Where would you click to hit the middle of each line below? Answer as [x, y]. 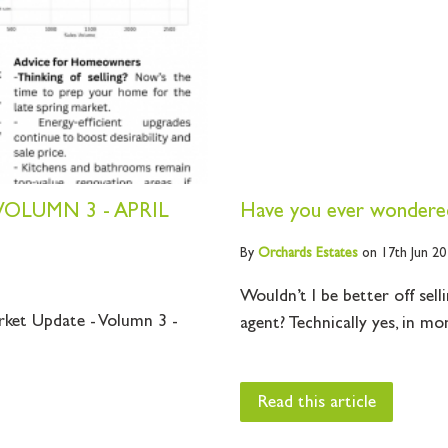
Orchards [285, 253]
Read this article [316, 403]
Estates [335, 253]
